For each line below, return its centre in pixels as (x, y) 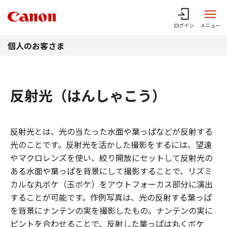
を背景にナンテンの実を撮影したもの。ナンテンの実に (111, 210)
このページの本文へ (113, 7)
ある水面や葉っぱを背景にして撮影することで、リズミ (111, 171)
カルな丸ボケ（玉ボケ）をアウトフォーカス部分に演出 (111, 184)
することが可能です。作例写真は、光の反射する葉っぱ (111, 197)
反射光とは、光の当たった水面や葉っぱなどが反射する (111, 131)
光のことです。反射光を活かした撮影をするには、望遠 (111, 144)
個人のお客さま (36, 46)
